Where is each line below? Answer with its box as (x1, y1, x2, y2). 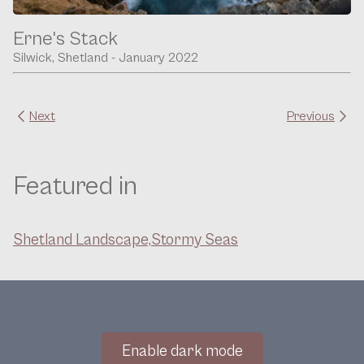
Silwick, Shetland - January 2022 (13, 50, 198, 66)
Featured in (13, 171, 137, 202)
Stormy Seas (151, 231, 238, 249)
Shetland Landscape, (13, 231, 151, 249)
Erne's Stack (13, 28, 122, 51)
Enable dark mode (121, 341, 243, 360)
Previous (287, 109, 335, 124)
